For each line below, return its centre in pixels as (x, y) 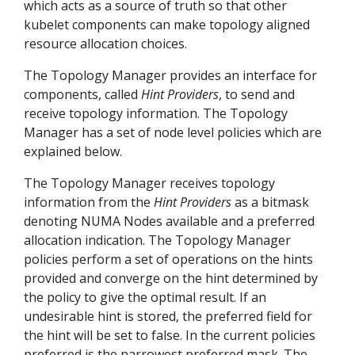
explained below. (73, 152)
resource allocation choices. (105, 44)
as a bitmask (270, 202)
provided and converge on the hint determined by (171, 279)
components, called (82, 95)
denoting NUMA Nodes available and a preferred (169, 221)
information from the (89, 202)
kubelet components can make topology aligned (167, 25)
